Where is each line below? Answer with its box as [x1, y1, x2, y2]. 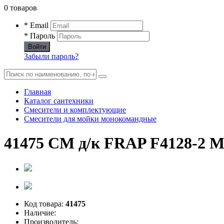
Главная [24, 87, 51, 96]
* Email [24, 21, 48, 29]
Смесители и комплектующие [24, 105, 126, 114]
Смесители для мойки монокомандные [24, 114, 156, 123]
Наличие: [24, 208, 56, 217]
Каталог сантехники [24, 96, 93, 105]
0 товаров [4, 3, 37, 12]
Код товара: [24, 199, 65, 208]
